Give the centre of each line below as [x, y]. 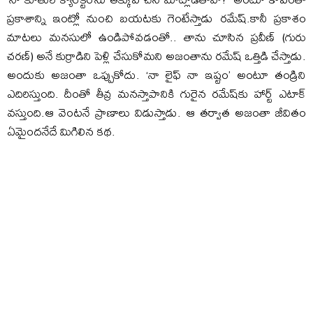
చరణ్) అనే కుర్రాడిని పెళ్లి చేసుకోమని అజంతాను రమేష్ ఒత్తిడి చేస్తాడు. [156, 55]
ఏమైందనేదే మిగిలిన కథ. [61, 131]
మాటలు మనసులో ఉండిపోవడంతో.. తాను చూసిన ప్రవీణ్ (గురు [156, 36]
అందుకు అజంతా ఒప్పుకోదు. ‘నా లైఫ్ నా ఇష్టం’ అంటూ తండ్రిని [156, 74]
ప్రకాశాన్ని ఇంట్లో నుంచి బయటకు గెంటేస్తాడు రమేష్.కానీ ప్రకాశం [156, 17]
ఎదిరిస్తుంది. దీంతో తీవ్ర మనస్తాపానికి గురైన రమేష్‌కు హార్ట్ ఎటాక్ [156, 93]
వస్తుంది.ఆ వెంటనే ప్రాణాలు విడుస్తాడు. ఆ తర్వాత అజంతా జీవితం [156, 112]
